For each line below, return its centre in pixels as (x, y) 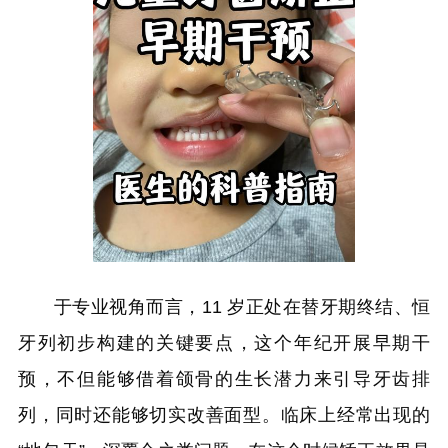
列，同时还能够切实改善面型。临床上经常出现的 (224, 415)
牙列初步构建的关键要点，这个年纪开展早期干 (224, 343)
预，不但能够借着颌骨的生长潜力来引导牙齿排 (224, 379)
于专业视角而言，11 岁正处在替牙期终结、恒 (242, 307)
